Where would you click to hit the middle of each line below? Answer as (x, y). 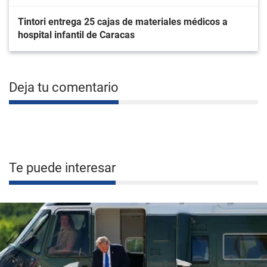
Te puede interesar (62, 168)
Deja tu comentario (64, 87)
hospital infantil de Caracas (76, 35)
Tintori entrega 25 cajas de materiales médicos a (123, 22)
